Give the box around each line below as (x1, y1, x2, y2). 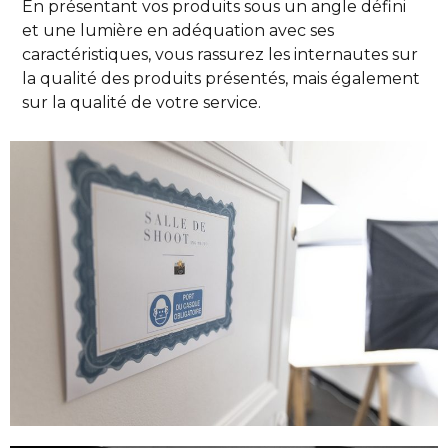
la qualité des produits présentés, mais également (22, 68, 421, 88)
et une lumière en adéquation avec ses (22, 20, 335, 40)
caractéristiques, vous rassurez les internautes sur (22, 44, 419, 64)
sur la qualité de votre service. (22, 92, 262, 112)
